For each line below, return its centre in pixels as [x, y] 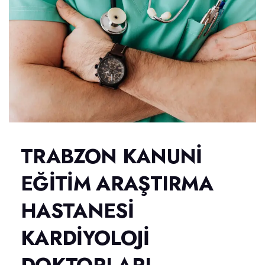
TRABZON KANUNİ [112, 156]
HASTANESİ [77, 211]
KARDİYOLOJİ [85, 238]
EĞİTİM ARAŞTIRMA [117, 183]
